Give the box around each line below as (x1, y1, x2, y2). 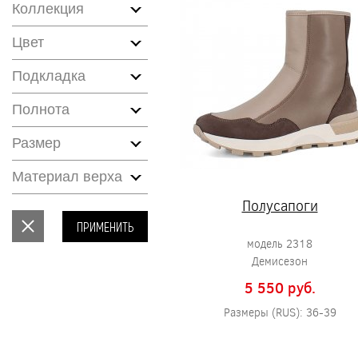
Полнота (12, 101, 70, 117)
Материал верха (12, 169, 122, 185)
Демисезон (252, 253, 308, 268)
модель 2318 (247, 236, 312, 251)
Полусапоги (241, 196, 318, 215)
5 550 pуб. (244, 278, 316, 297)
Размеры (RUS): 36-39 (223, 304, 336, 320)
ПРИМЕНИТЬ (77, 218, 133, 234)
